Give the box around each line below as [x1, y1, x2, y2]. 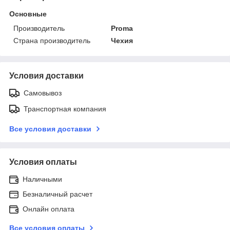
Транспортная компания [24, 104, 106, 113]
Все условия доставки [9, 124, 91, 133]
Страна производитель [13, 36, 90, 45]
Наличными [23, 175, 62, 183]
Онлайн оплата [23, 204, 74, 213]
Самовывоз [24, 88, 62, 97]
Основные [9, 9, 47, 18]
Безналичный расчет [23, 189, 92, 198]
